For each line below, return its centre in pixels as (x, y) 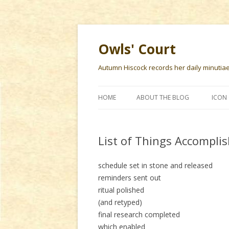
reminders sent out (130, 178)
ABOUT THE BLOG (163, 97)
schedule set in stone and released (155, 165)
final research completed (139, 214)
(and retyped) (120, 202)
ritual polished (121, 190)
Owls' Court (137, 49)
